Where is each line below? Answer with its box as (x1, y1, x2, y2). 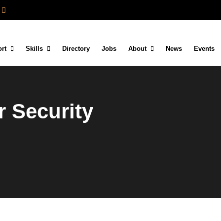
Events (194, 45, 215, 52)
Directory (62, 45, 90, 52)
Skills (26, 45, 43, 52)
